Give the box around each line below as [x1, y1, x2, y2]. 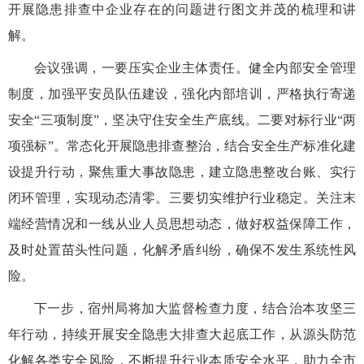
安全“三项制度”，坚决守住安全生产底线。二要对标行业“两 [7, 113, 357, 128]
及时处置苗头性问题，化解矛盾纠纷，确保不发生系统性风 [7, 243, 357, 258]
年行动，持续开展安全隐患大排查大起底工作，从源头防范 [7, 327, 357, 342]
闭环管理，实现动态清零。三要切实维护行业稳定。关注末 [7, 191, 357, 206]
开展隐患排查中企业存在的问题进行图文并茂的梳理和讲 [7, 2, 357, 17]
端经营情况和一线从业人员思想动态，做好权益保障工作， [7, 217, 357, 232]
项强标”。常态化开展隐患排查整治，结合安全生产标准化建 [7, 139, 357, 154]
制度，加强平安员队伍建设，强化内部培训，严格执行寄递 [7, 87, 357, 102]
